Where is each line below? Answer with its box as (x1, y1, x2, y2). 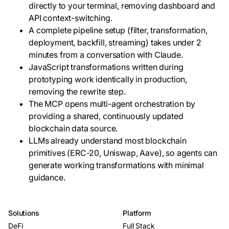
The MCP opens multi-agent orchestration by (29, 99, 196, 109)
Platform (123, 209, 151, 217)
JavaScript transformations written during (29, 62, 184, 72)
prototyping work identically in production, (29, 74, 188, 84)
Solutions (8, 209, 39, 217)
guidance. (29, 172, 65, 182)
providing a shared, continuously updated (29, 111, 184, 121)
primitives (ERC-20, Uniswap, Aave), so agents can (29, 148, 218, 158)
